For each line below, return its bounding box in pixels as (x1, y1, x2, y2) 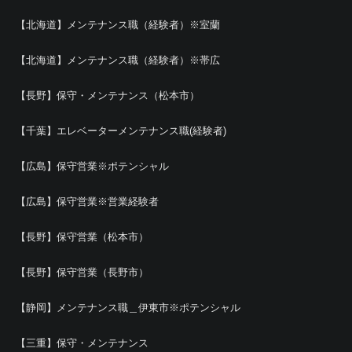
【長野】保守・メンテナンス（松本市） (16, 89, 200, 101)
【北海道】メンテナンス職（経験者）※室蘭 (16, 18, 220, 31)
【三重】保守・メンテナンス (16, 336, 148, 349)
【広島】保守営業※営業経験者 (16, 195, 159, 207)
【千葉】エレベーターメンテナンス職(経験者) (16, 124, 226, 137)
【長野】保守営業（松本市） (16, 230, 148, 243)
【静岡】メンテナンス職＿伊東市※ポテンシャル (16, 301, 240, 313)
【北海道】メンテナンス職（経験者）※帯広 (16, 53, 220, 66)
